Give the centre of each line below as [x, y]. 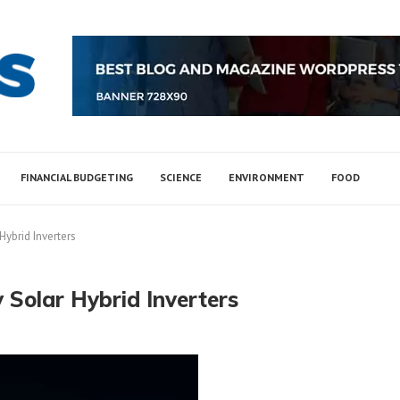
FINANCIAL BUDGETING [77, 177]
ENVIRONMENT [267, 177]
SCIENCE [181, 177]
